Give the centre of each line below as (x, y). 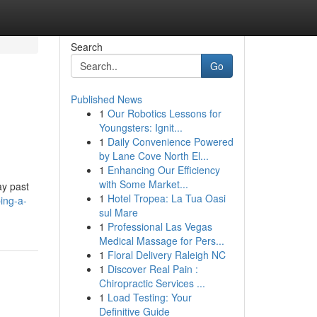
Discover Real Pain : (152, 269)
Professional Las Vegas (160, 226)
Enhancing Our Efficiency (163, 170)
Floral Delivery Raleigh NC (166, 255)
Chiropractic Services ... (152, 283)
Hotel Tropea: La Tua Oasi (166, 198)
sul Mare (118, 212)
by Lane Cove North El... (154, 156)
